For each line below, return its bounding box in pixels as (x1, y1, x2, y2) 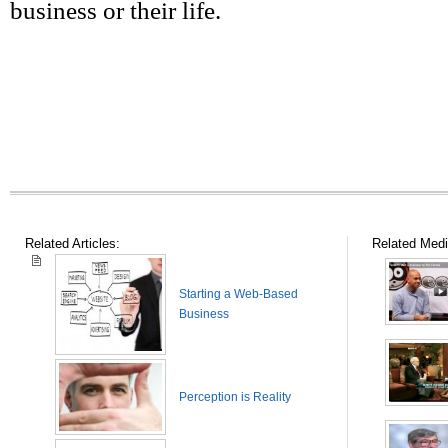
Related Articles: (25, 236, 120, 251)
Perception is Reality (179, 390, 291, 404)
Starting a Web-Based (179, 287, 298, 301)
